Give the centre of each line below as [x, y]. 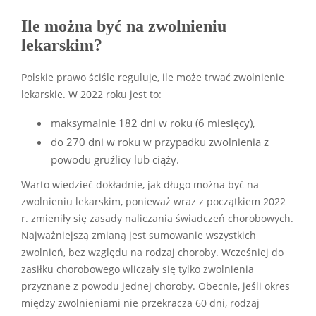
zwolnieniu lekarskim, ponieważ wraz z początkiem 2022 [153, 201]
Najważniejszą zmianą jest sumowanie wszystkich [139, 235]
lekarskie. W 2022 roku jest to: [91, 94]
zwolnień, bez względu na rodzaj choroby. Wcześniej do [152, 252]
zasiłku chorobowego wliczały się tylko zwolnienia [138, 269]
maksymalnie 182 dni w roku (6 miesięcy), [153, 122]
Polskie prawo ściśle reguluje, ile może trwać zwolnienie [153, 77]
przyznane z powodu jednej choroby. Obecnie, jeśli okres [156, 286]
